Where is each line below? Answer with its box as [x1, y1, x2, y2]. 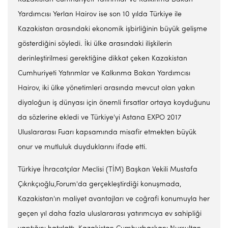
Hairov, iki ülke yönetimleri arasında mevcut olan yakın [18, 84, 195, 92]
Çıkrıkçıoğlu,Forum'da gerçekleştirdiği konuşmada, [18, 181, 181, 188]
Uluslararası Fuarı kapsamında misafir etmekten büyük [18, 129, 196, 136]
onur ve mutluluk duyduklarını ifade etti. [18, 144, 147, 151]
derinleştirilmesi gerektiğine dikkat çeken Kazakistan [18, 55, 187, 63]
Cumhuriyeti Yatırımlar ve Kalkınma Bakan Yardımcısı [18, 70, 190, 77]
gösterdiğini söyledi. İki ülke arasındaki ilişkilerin [18, 40, 172, 48]
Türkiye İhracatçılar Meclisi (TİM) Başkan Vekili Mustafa [18, 166, 197, 174]
